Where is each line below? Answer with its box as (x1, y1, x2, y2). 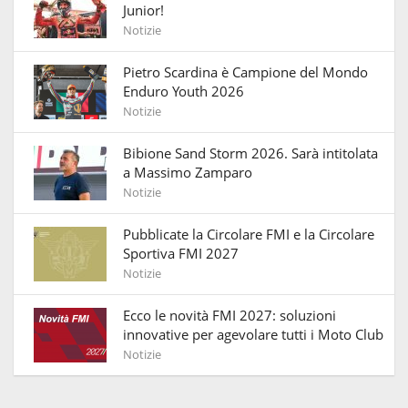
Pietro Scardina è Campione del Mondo (123, 63, 368, 81)
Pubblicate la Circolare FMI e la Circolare (123, 225, 374, 243)
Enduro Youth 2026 (123, 82, 244, 100)
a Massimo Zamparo (123, 163, 252, 181)
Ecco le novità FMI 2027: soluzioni (123, 306, 336, 324)
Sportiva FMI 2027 (123, 244, 239, 262)
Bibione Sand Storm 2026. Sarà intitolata (123, 144, 378, 162)
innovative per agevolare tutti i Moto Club (123, 325, 383, 343)
